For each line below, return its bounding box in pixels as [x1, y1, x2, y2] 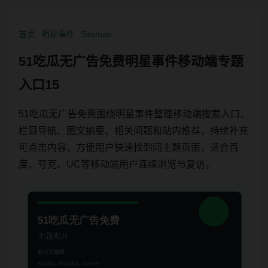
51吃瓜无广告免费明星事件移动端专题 [19, 54, 243, 69]
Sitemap [81, 29, 112, 39]
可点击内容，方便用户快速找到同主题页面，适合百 [19, 142, 239, 153]
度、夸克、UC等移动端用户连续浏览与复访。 [19, 159, 215, 169]
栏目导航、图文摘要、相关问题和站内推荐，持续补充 [19, 126, 248, 136]
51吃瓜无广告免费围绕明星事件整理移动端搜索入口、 [19, 109, 249, 119]
